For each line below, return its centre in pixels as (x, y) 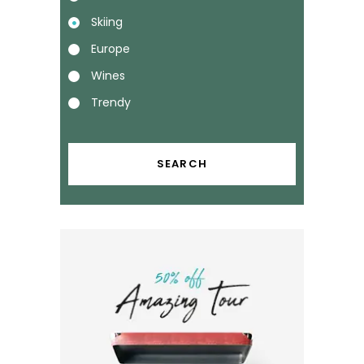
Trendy (111, 102)
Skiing (107, 22)
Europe (110, 48)
